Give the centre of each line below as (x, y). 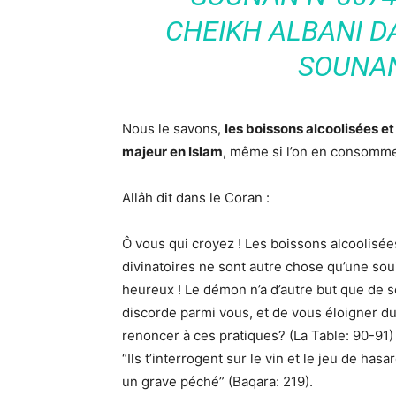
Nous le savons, (173, 129)
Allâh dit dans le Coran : (196, 198)
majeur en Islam (172, 152)
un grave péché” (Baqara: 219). (217, 381)
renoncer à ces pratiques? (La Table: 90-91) (258, 335)
